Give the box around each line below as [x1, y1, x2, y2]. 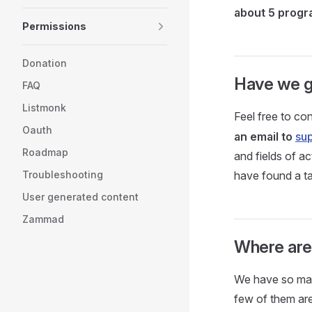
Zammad [22, 213, 64, 225]
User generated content [22, 191, 139, 203]
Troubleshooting [22, 169, 103, 180]
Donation [22, 57, 67, 69]
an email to [234, 130, 295, 143]
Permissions [22, 20, 86, 32]
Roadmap [22, 146, 68, 158]
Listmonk [22, 102, 66, 114]
